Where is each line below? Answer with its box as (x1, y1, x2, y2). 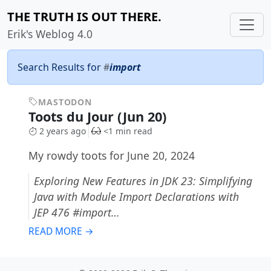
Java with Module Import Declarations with (33, 189, 239, 204)
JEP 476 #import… (33, 205, 120, 220)
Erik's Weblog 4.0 (7, 27, 93, 41)
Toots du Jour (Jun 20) (28, 108, 170, 125)
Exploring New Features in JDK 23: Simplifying (33, 174, 252, 189)
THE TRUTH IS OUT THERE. (7, 8, 162, 25)
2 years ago (39, 125, 86, 137)
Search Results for (18, 60, 103, 74)
